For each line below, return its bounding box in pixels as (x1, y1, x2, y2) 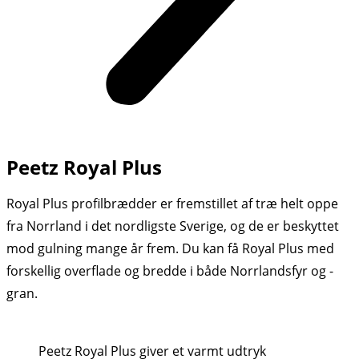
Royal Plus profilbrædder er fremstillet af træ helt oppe (6, 195, 338, 212)
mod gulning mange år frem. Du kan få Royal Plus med (6, 240, 334, 257)
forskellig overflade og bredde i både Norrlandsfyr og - (6, 262, 333, 280)
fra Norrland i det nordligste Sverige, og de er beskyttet (6, 217, 339, 235)
